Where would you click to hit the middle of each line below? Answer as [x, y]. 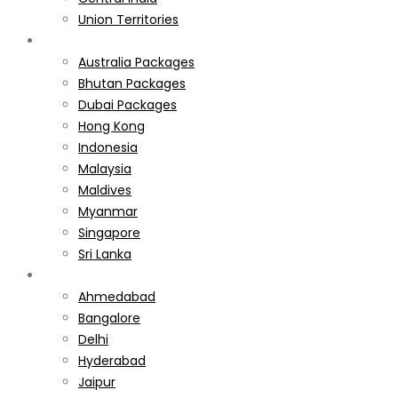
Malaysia [105, 168]
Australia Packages [136, 62]
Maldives [105, 190]
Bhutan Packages [132, 83]
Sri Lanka [105, 254]
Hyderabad [112, 360]
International [82, 40]
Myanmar [108, 211]
